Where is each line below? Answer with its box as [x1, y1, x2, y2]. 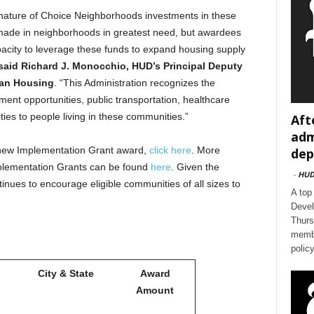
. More [191, 144, 220, 156]
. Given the [170, 161, 219, 172]
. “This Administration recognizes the [53, 77, 215, 88]
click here [149, 144, 191, 156]
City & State [38, 268, 94, 279]
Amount [136, 285, 174, 296]
